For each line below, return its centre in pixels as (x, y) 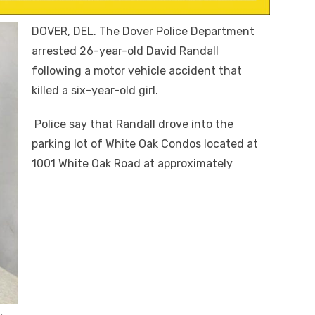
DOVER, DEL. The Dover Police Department (143, 31)
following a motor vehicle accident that (137, 70)
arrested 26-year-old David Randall (125, 51)
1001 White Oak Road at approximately (132, 163)
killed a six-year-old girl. (95, 90)
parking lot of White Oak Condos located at (145, 143)
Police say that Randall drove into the (133, 124)
